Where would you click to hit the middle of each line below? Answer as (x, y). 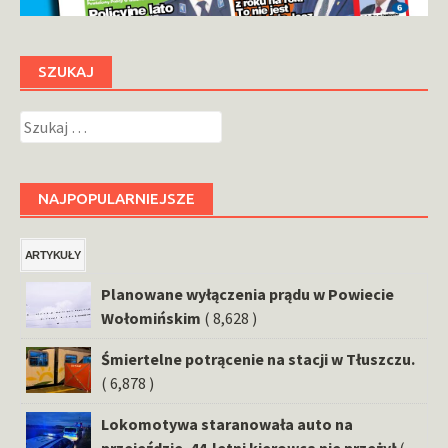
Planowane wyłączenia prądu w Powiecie (247, 293)
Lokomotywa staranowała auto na (227, 423)
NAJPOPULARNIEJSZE (116, 198)
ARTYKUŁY (53, 254)
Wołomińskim (151, 317)
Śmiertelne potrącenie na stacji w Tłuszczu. (258, 358)
